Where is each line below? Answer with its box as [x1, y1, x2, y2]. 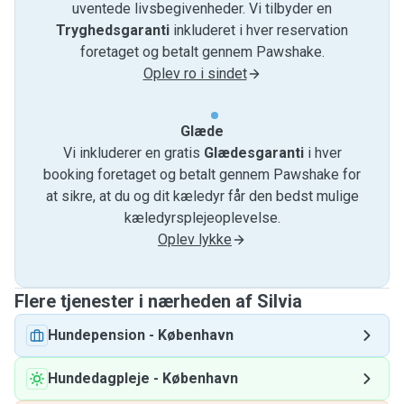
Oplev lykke [158, 231, 232, 248]
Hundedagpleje [48, 370, 150, 387]
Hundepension [48, 326, 145, 344]
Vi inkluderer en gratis [62, 144, 204, 161]
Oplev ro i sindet [142, 65, 247, 82]
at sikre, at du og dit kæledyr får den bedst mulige [45, 188, 359, 205]
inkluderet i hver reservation [170, 22, 348, 39]
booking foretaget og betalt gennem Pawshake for [43, 166, 361, 183]
